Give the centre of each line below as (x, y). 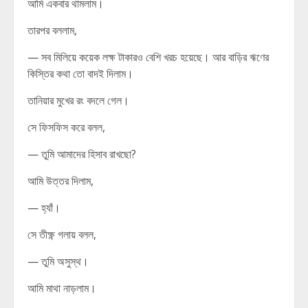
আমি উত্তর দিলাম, (60, 181)
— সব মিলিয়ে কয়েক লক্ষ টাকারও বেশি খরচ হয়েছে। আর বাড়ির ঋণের (148, 57)
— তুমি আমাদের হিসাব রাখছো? (82, 154)
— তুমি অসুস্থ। (58, 261)
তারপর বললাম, (52, 30)
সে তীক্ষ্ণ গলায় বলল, (62, 234)
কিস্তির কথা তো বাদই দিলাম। (80, 74)
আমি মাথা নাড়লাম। (62, 288)
